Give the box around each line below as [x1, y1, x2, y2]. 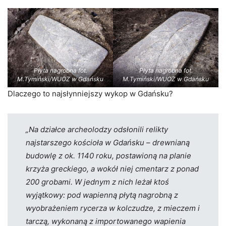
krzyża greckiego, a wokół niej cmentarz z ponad [25, 163, 199, 174]
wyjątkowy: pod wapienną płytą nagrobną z [25, 190, 178, 200]
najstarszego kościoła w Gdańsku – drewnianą [25, 137, 190, 147]
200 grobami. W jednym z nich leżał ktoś [25, 177, 169, 187]
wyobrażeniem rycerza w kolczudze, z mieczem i [25, 203, 200, 213]
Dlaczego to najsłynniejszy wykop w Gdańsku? [8, 88, 173, 98]
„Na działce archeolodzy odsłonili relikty [25, 124, 168, 134]
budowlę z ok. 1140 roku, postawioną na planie [25, 150, 191, 160]
